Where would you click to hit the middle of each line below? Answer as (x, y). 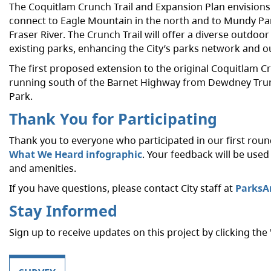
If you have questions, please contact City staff (115, 188)
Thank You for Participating (113, 119)
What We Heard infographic (76, 154)
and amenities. (43, 168)
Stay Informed (63, 211)
